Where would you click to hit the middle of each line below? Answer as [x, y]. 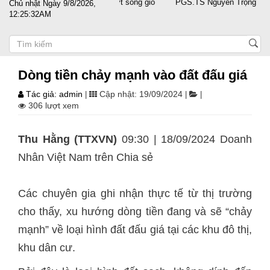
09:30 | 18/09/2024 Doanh [185, 139]
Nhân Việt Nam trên [67, 157]
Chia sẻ [136, 157]
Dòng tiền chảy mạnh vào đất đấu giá [133, 75]
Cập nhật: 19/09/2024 [141, 94]
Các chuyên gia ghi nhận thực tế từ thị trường [135, 193]
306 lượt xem [54, 105]
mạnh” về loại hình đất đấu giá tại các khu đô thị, [135, 230]
